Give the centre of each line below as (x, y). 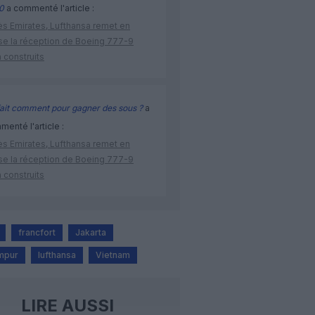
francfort (37, 233)
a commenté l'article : (49, 8)
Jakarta (91, 233)
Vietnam (113, 255)
